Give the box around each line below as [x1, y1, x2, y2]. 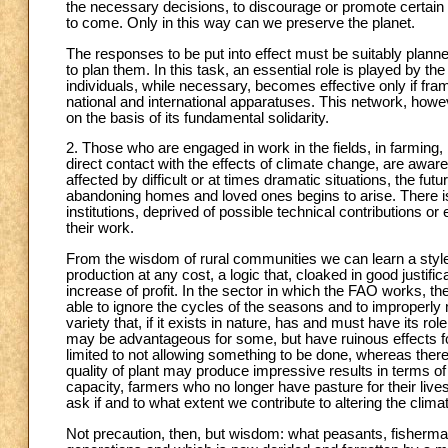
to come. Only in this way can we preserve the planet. [66, 15, 415, 32]
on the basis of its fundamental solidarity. [66, 109, 329, 126]
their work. [66, 220, 134, 237]
